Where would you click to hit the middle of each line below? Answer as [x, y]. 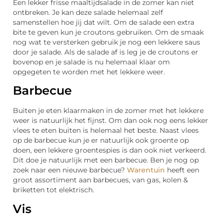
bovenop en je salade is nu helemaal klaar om [91, 62]
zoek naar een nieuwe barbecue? [70, 170]
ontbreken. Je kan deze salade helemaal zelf [88, 12]
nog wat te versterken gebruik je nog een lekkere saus [107, 42]
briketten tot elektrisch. [54, 190]
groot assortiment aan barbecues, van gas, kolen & [100, 180]
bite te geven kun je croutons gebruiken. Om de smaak [108, 32]
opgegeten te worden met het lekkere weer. [89, 72]
